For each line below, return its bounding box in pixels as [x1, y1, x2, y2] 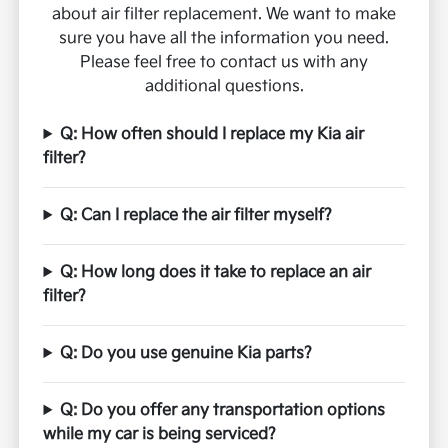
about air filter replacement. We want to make [52, 5, 396, 25]
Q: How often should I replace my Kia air [60, 125, 365, 145]
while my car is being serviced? [43, 425, 277, 445]
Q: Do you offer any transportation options [60, 401, 386, 421]
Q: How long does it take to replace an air [60, 263, 372, 283]
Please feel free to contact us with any [80, 53, 368, 73]
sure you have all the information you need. [59, 29, 389, 49]
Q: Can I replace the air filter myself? [60, 206, 333, 226]
